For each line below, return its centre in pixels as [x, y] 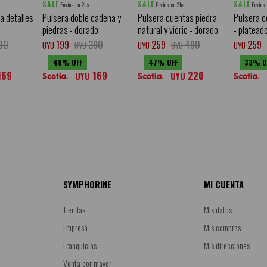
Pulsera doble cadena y [82, 18]
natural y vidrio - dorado [178, 30]
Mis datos [218, 209]
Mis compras [223, 227]
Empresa [75, 227]
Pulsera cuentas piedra [178, 18]
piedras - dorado [71, 30]
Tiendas [74, 209]
